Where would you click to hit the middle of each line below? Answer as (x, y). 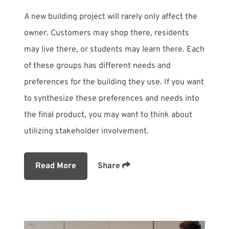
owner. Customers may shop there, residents (106, 33)
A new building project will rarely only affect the (110, 17)
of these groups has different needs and (97, 66)
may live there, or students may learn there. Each (114, 50)
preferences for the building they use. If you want (114, 83)
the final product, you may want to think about (108, 115)
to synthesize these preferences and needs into (111, 99)
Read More (55, 166)
